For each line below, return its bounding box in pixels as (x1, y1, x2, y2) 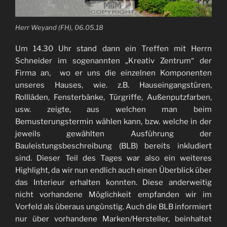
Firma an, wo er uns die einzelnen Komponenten (15, 68, 212, 78)
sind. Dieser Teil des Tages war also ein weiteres (15, 154, 212, 163)
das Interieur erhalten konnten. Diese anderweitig (15, 178, 212, 187)
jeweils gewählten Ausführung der (15, 129, 212, 139)
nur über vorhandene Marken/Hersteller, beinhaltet (15, 214, 212, 224)
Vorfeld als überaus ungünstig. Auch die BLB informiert (15, 202, 212, 212)
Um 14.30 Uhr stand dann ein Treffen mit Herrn (15, 44, 212, 54)
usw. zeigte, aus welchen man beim (15, 105, 212, 115)
